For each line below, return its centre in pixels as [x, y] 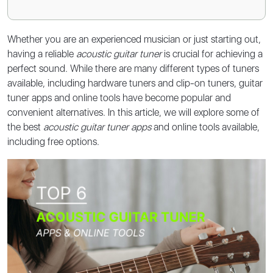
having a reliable [42, 54]
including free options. [53, 142]
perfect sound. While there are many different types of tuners [133, 69]
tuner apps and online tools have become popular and [119, 98]
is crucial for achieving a [212, 54]
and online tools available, [205, 127]
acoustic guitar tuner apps [97, 127]
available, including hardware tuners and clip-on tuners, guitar [135, 83]
